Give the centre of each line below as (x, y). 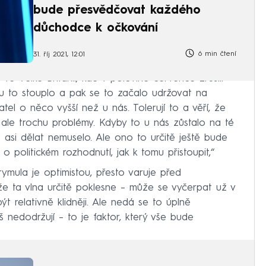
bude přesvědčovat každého (117, 10)
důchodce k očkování (96, 28)
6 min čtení (216, 54)
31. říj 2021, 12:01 (59, 55)
